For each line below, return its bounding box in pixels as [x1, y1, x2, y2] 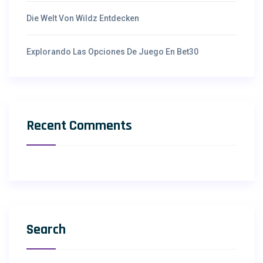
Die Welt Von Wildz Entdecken [26, 14, 139, 23]
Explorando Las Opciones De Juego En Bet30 [26, 47, 198, 57]
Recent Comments [26, 117, 132, 135]
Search [26, 221, 66, 239]
